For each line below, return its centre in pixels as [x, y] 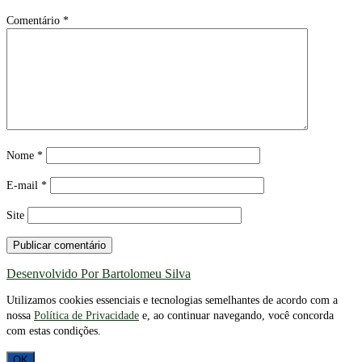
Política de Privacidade [86, 315]
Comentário [35, 20]
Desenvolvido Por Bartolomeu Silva [99, 273]
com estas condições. [54, 330]
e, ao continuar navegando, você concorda [236, 315]
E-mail [24, 185]
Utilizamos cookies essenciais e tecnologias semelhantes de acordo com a [172, 300]
